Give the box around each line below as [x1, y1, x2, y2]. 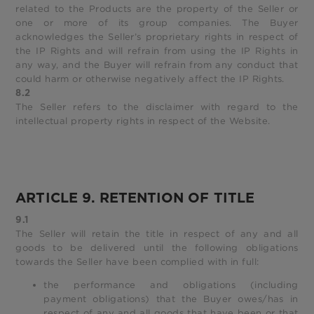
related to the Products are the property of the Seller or [15, 3, 299, 15]
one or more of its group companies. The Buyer [15, 17, 299, 29]
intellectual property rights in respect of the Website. [15, 115, 271, 128]
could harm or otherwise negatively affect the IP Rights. [15, 73, 285, 86]
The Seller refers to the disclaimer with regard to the [15, 101, 299, 114]
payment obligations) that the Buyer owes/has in [43, 292, 299, 305]
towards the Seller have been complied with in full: [15, 255, 259, 268]
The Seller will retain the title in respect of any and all [15, 227, 299, 240]
